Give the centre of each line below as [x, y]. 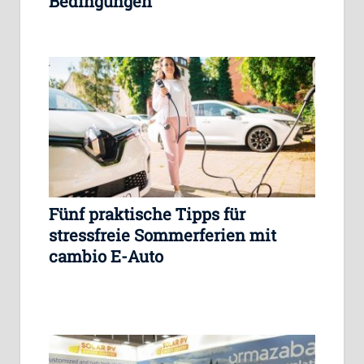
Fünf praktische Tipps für [147, 213]
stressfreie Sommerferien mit [162, 234]
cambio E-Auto [106, 256]
